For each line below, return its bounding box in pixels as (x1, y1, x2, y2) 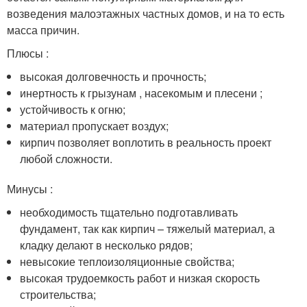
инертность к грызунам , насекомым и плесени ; (20, 85, 263, 101)
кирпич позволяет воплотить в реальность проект (20, 134, 272, 150)
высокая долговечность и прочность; (20, 69, 207, 84)
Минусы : (7, 181, 53, 197)
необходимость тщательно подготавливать (20, 204, 238, 220)
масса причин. (7, 22, 79, 38)
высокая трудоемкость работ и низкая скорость (20, 270, 260, 286)
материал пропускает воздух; (20, 118, 169, 134)
